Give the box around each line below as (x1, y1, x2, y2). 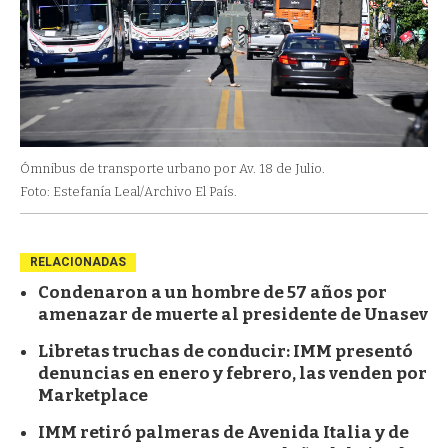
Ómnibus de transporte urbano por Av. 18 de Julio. (20, 160, 325, 176)
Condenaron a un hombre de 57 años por (38, 281, 387, 303)
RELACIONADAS (30, 254, 126, 269)
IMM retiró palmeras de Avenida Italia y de (38, 421, 409, 443)
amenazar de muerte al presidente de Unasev (38, 303, 428, 325)
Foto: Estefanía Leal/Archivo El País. (20, 183, 237, 199)
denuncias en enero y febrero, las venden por (38, 362, 427, 384)
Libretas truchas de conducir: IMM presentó (38, 340, 413, 362)
